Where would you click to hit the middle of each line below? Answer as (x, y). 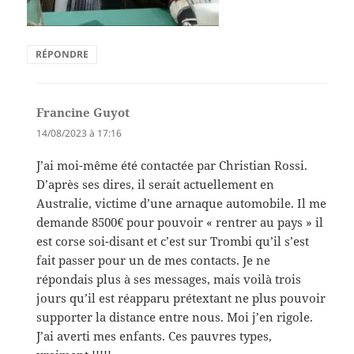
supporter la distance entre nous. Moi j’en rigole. (175, 317)
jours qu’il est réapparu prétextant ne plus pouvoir (181, 298)
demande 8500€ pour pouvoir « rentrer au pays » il (180, 222)
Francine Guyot (83, 113)
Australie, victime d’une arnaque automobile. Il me (182, 203)
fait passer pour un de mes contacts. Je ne (154, 260)
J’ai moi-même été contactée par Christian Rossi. (172, 166)
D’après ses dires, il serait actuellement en (156, 185)
